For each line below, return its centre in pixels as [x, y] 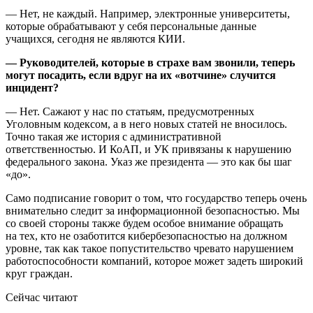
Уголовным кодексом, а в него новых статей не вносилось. [146, 124]
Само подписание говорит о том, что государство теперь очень [156, 198]
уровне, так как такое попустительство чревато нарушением [150, 248]
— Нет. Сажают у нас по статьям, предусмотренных [130, 111]
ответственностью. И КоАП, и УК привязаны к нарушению [148, 149]
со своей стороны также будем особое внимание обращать [144, 223]
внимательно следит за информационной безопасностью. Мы [153, 210]
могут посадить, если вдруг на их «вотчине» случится [141, 75]
